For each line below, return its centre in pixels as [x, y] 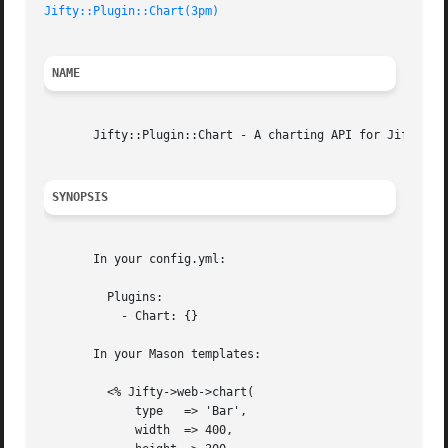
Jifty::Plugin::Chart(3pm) [132, 11]
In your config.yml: [135, 259]
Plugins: [72, 297]
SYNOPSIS [80, 197]
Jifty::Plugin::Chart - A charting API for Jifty [233, 135]
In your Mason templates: [153, 354]
